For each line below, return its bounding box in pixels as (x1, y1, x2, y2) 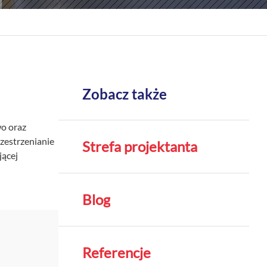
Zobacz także (82, 85, 167, 103)
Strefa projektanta (82, 138, 197, 155)
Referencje (82, 244, 151, 261)
